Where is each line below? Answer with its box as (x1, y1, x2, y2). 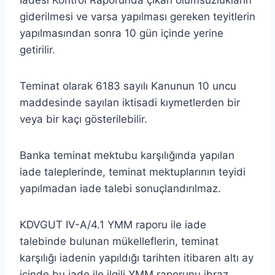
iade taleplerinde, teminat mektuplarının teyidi (20, 165, 246, 178)
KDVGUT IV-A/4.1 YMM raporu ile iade (20, 218, 206, 231)
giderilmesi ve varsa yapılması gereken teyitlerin (20, 10, 255, 23)
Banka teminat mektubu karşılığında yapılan (20, 149, 234, 161)
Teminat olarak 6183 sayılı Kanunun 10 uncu (20, 79, 236, 92)
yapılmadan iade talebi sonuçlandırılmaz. (20, 182, 221, 195)
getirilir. (20, 43, 55, 56)
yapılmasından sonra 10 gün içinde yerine (20, 26, 223, 39)
